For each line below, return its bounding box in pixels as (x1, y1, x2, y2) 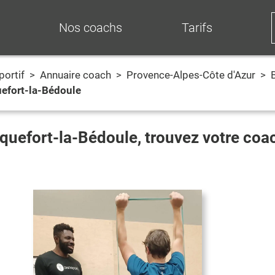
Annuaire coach (40, 69, 111, 81)
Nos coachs (59, 20, 122, 35)
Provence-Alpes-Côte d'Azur (126, 69, 255, 81)
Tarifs (181, 20, 212, 35)
